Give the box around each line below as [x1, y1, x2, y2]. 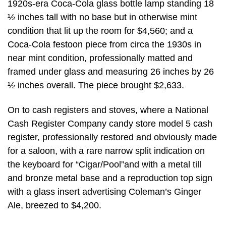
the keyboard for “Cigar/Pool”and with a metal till [8, 159, 201, 170]
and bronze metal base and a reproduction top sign [8, 173, 212, 184]
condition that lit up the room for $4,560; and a [8, 25, 193, 36]
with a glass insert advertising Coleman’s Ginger [8, 187, 201, 197]
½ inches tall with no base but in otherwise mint [8, 12, 197, 22]
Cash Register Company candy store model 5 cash [8, 119, 212, 129]
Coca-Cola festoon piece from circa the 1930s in [8, 39, 201, 49]
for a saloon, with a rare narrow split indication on [8, 146, 205, 156]
